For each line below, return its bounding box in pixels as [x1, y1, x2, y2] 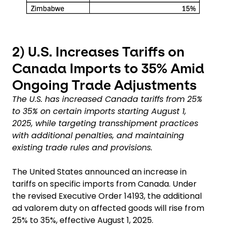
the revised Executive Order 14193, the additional [12, 190, 202, 202]
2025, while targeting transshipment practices [12, 117, 198, 129]
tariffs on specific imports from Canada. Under [12, 178, 197, 190]
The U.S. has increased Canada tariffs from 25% [12, 93, 202, 105]
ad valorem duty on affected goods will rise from [12, 202, 204, 214]
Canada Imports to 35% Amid [12, 60, 204, 76]
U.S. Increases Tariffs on [28, 43, 185, 60]
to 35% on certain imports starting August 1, [12, 105, 186, 117]
